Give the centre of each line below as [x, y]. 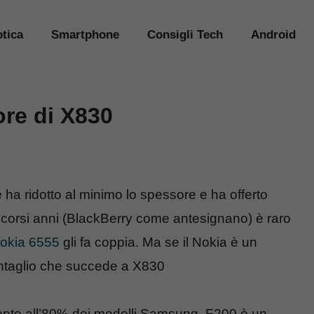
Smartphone [85, 35]
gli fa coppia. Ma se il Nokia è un [158, 243]
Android [273, 35]
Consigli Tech [185, 35]
